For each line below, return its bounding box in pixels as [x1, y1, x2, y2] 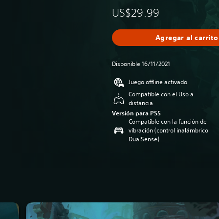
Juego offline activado [129, 78, 187, 86]
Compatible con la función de [129, 117, 207, 126]
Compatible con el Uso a [129, 90, 194, 98]
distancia [129, 99, 153, 107]
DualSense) [129, 135, 159, 143]
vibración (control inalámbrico [129, 126, 208, 134]
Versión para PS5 [112, 109, 161, 117]
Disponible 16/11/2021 [112, 60, 170, 68]
